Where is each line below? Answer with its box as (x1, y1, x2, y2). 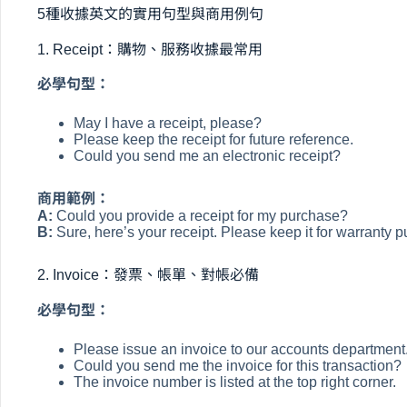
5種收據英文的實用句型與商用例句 (37, 5, 263, 22)
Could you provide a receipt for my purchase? (53, 208, 348, 224)
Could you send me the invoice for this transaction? (74, 358, 402, 374)
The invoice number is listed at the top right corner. (74, 374, 396, 391)
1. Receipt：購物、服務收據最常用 (37, 41, 263, 57)
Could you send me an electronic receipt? (74, 148, 341, 164)
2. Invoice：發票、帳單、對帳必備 (37, 267, 259, 283)
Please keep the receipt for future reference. (74, 132, 353, 148)
